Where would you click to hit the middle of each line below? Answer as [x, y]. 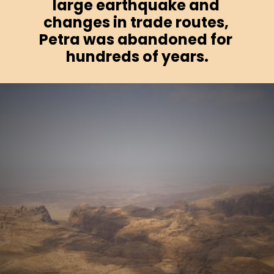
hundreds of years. [138, 57]
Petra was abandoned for [136, 40]
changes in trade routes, [136, 23]
